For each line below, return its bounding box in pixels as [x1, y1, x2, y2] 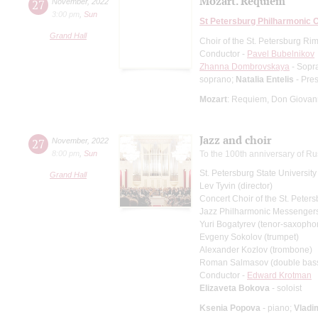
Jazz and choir [199, 133, 271, 147]
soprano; [199, 74, 236, 84]
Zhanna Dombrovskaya [199, 61, 290, 72]
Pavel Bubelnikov [247, 48, 314, 59]
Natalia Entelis [236, 74, 294, 84]
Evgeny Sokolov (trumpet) [199, 231, 299, 242]
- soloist [270, 283, 302, 293]
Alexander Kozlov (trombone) [199, 244, 312, 255]
